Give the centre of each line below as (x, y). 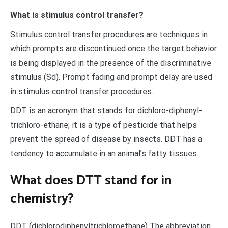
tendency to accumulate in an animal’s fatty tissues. (104, 153)
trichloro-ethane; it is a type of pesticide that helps (104, 125)
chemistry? (42, 199)
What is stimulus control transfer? (77, 15)
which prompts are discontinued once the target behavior (113, 48)
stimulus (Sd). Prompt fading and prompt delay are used (111, 77)
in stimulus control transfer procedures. (82, 91)
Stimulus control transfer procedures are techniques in (109, 34)
